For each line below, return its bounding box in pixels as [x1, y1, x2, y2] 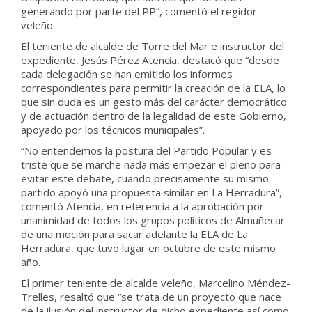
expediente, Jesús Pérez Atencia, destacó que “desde [21, 53, 279, 67]
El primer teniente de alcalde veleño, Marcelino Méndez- [21, 276, 290, 290]
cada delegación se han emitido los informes [21, 67, 233, 81]
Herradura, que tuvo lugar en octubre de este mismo [21, 241, 276, 255]
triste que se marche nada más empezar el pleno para [21, 157, 281, 171]
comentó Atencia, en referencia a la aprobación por [21, 199, 264, 213]
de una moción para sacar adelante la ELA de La [21, 227, 248, 241]
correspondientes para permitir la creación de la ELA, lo [21, 81, 286, 95]
